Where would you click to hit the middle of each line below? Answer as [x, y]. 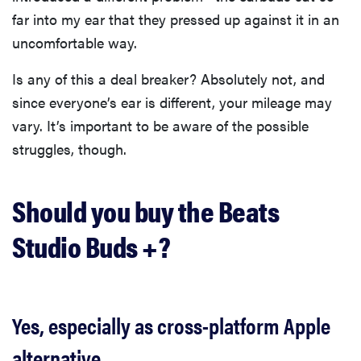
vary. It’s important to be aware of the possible [160, 126]
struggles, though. [69, 149]
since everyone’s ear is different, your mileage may [172, 102]
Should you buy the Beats [145, 211]
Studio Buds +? [91, 246]
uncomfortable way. [75, 43]
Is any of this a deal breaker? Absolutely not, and [168, 79]
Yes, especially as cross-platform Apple [171, 325]
